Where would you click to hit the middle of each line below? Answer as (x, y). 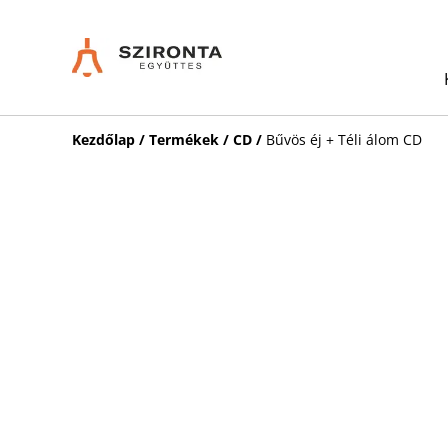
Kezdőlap (103, 139)
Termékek (184, 139)
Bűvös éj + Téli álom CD (344, 139)
